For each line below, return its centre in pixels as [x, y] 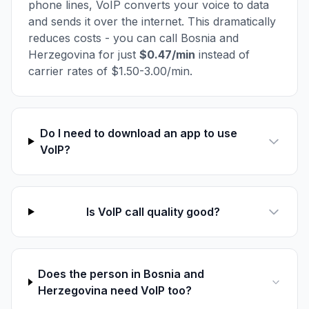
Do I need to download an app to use [138, 133]
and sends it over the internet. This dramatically [152, 21]
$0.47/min [167, 54]
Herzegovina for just [84, 54]
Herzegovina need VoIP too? [115, 290]
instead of [222, 54]
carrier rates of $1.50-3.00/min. [110, 71]
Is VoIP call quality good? [153, 212]
